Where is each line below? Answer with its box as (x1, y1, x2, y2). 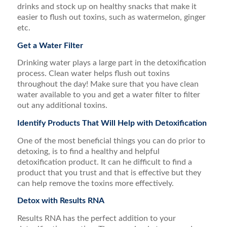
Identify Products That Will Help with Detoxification (17, 119, 207, 127)
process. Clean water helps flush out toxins (17, 69, 170, 78)
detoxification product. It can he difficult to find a (17, 158, 192, 166)
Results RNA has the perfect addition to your (17, 214, 176, 222)
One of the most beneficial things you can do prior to (17, 136, 205, 145)
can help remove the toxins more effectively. (17, 179, 174, 187)
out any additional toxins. (17, 101, 109, 110)
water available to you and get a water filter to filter (17, 91, 200, 99)
